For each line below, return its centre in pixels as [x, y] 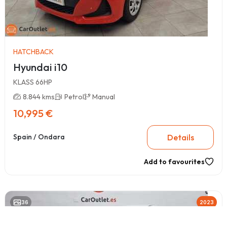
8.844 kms [39, 97]
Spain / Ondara [39, 137]
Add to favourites [174, 161]
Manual [104, 97]
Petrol [74, 97]
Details [180, 137]
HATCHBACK [33, 51]
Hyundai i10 [40, 67]
